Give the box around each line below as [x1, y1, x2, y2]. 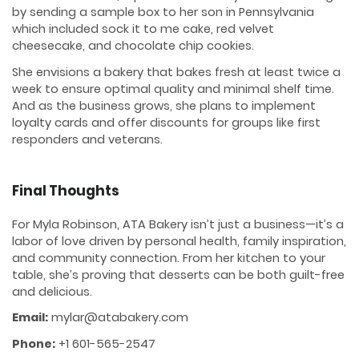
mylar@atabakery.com [48, 309, 188, 326]
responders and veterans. [12, 131, 163, 147]
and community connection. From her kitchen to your [12, 250, 325, 267]
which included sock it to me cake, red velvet [12, 21, 274, 38]
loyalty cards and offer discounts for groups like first [12, 114, 321, 131]
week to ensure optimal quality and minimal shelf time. [12, 80, 334, 97]
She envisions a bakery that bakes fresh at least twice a [12, 63, 341, 80]
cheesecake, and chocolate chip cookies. [12, 38, 254, 54]
